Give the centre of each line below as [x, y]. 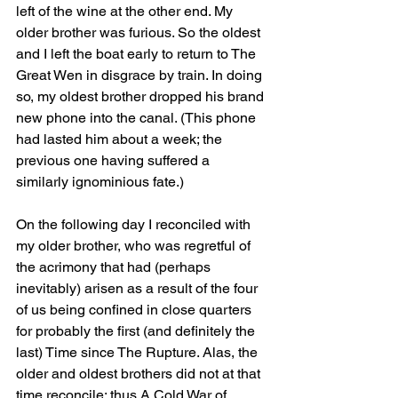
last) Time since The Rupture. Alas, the [139, 353]
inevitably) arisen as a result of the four [139, 289]
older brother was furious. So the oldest [140, 33]
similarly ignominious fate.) [100, 182]
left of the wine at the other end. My [126, 12]
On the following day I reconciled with [135, 225]
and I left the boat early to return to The [138, 54]
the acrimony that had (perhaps [115, 267]
